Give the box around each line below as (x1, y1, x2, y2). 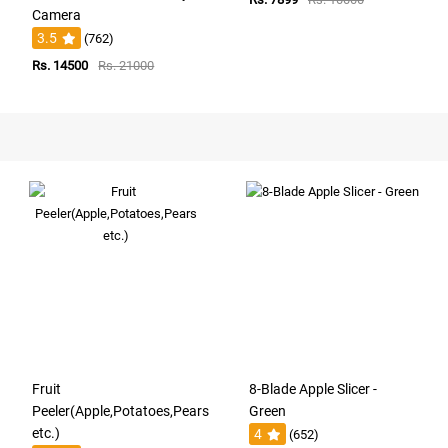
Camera (32, 6, 82, 23)
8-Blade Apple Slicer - (248, 380, 377, 397)
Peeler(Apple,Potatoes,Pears (32, 402, 210, 419)
